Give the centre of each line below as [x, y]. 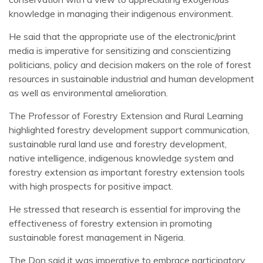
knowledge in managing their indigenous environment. [121, 14]
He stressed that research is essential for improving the [125, 209]
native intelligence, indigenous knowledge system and [121, 158]
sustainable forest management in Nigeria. [97, 237]
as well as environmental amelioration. [88, 93]
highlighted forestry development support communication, [129, 130]
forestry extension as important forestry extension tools [127, 172]
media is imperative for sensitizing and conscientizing [120, 51]
